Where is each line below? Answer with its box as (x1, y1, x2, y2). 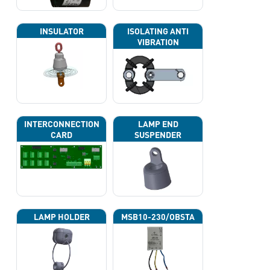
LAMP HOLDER (33, 211, 90, 222)
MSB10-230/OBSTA (121, 211, 195, 222)
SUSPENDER (134, 129, 182, 140)
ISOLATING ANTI (127, 25, 189, 37)
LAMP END (137, 118, 178, 130)
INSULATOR (39, 25, 84, 37)
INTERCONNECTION (24, 118, 99, 130)
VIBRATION (137, 36, 179, 48)
